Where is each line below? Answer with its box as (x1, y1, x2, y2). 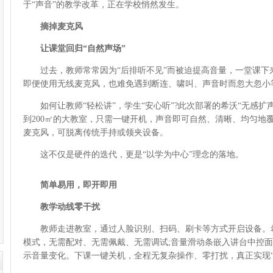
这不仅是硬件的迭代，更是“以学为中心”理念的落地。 (23, 150, 244, 159)
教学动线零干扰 (23, 202, 100, 211)
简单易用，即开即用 (40, 180, 117, 190)
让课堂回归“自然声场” (23, 44, 126, 53)
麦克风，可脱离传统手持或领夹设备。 (23, 128, 168, 137)
